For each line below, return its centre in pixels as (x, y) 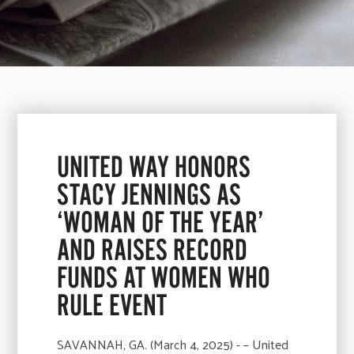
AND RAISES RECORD (153, 249)
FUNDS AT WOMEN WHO (164, 277)
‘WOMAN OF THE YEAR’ (161, 222)
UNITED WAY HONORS (154, 166)
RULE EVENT (112, 305)
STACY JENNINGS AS (149, 194)
